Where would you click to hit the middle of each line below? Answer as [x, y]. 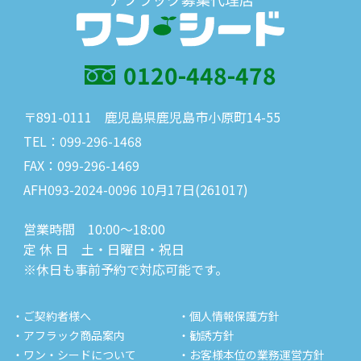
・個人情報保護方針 [229, 316]
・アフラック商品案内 [68, 336]
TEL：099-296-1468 [83, 141]
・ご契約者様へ [52, 316]
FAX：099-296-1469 [81, 166]
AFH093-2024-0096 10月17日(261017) [136, 190]
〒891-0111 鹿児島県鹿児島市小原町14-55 [152, 117]
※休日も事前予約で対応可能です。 [126, 270]
